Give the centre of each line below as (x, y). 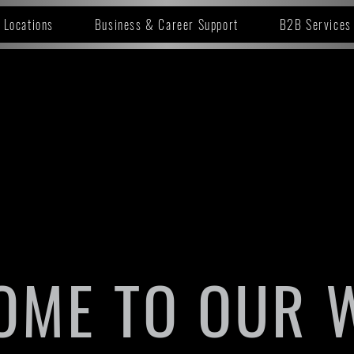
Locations (29, 24)
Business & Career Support (166, 24)
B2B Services (315, 24)
